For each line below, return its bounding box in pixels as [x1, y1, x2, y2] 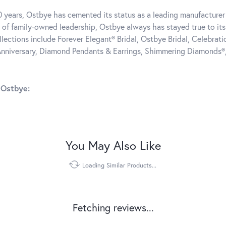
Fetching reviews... [72, 201, 154, 215]
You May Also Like [65, 137, 161, 154]
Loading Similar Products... [82, 161, 156, 170]
